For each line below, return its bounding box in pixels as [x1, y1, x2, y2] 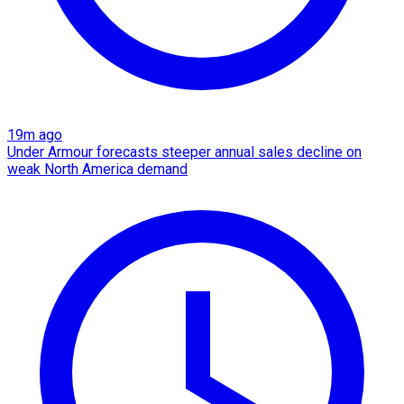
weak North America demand [7, 161, 188, 179]
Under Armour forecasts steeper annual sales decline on [7, 143, 362, 161]
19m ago [7, 126, 62, 144]
